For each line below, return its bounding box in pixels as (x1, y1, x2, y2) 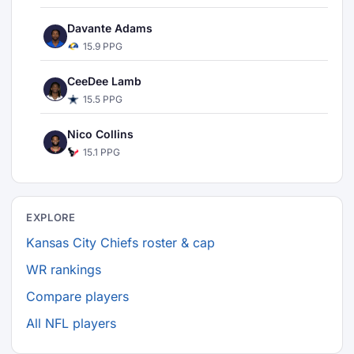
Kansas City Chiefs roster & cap (26, 235, 215, 250)
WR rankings (26, 262, 101, 277)
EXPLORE (26, 211, 76, 224)
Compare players (26, 288, 129, 304)
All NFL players (26, 315, 116, 331)
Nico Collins (67, 127, 134, 141)
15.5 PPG (83, 93, 122, 105)
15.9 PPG (83, 40, 122, 52)
